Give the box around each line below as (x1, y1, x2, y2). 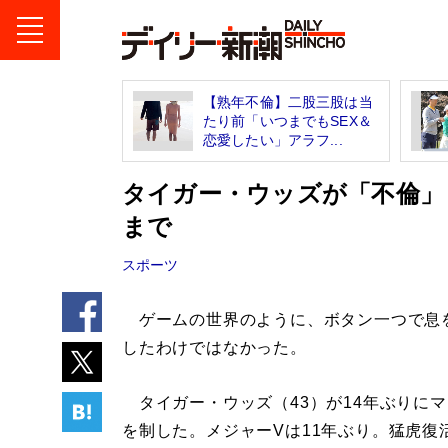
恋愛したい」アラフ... (203, 131, 343, 148)
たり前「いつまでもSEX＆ (203, 112, 372, 129)
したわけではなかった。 (122, 338, 307, 356)
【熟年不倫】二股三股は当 (203, 93, 373, 110)
